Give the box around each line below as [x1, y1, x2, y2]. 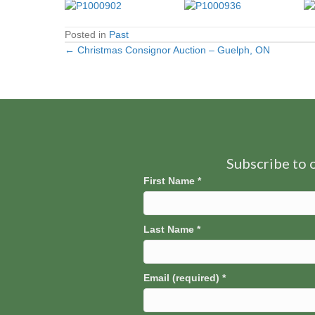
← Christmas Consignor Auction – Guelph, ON [65, 44, 270, 56]
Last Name [143, 224, 197, 235]
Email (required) [143, 272, 222, 283]
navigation [64, 75, 162, 98]
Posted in [65, 29, 109, 40]
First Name [143, 175, 198, 186]
